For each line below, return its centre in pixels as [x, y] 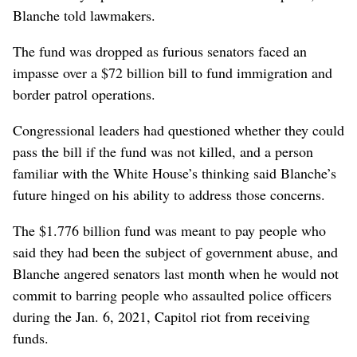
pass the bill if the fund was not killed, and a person [163, 151]
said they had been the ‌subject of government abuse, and [175, 251]
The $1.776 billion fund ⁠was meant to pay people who [169, 230]
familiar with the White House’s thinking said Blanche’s [175, 173]
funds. [31, 337]
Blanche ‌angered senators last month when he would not [176, 273]
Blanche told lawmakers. [84, 15]
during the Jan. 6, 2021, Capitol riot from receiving [161, 316]
